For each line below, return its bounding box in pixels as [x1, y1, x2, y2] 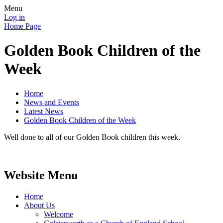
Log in [4, 13, 25, 21]
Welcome [44, 210, 73, 219]
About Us [24, 201, 55, 210]
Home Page [4, 22, 41, 30]
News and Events [24, 98, 79, 107]
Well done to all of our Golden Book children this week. [4, 132, 180, 141]
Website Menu [4, 168, 78, 182]
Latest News [24, 107, 63, 115]
